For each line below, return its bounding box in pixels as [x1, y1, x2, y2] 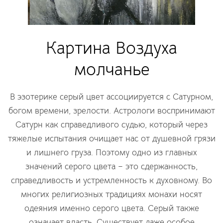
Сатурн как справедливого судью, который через [15, 119, 208, 130]
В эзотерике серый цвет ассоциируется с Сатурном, [10, 92, 213, 102]
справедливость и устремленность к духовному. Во [11, 175, 212, 186]
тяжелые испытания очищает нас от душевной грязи [7, 133, 216, 144]
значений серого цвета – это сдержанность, [25, 161, 198, 172]
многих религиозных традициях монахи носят [21, 189, 202, 200]
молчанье [74, 59, 149, 80]
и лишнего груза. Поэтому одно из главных [26, 147, 197, 158]
